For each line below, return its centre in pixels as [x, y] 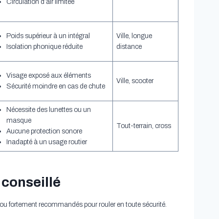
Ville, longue [134, 36]
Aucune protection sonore [44, 131]
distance [129, 47]
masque [19, 121]
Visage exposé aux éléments [48, 76]
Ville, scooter [135, 81]
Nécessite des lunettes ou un [48, 110]
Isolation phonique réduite [44, 47]
